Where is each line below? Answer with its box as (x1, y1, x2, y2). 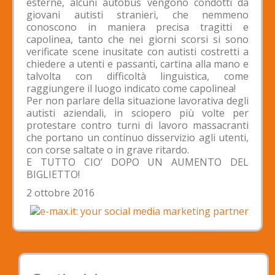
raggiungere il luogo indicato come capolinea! (26, 81, 236, 95)
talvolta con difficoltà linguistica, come (26, 69, 249, 83)
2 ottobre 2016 (26, 185, 95, 199)
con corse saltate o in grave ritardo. (26, 142, 189, 157)
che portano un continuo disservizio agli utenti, (26, 130, 249, 144)
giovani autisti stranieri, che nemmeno (26, 7, 249, 21)
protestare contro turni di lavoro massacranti (26, 118, 249, 132)
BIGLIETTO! (26, 167, 80, 181)
